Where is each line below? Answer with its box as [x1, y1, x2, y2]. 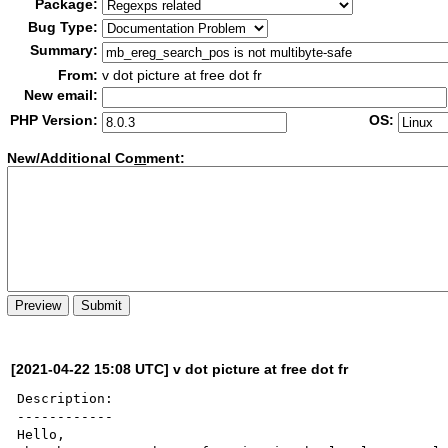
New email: [24, 87, 99, 103]
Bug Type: [28, 19, 99, 35]
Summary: [30, 42, 99, 58]
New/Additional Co [7, 150, 135, 167]
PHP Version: [10, 112, 99, 128]
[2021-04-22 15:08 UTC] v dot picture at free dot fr [11, 360, 349, 377]
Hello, [17, 426, 66, 442]
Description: [17, 390, 114, 406]
